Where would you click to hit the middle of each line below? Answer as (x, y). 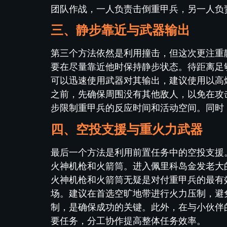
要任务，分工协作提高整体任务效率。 (128, 220)
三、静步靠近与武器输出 (120, 30)
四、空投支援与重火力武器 (127, 129)
